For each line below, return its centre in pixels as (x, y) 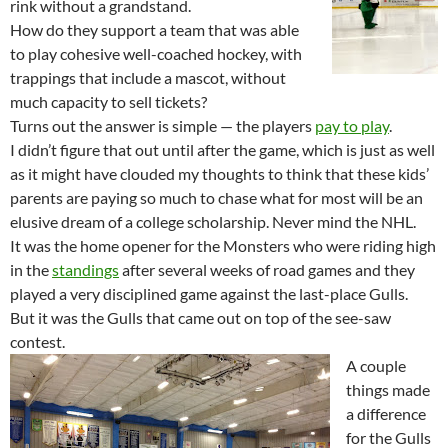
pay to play (352, 126)
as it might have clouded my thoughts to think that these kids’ (219, 174)
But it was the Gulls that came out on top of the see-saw (200, 318)
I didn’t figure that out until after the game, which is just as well (222, 150)
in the (31, 270)
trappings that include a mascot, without (148, 78)
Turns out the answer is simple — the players (162, 126)
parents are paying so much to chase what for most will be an (216, 198)
